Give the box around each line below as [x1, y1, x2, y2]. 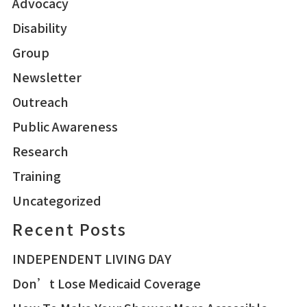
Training [12, 167, 61, 185]
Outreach [12, 93, 69, 111]
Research [12, 142, 69, 160]
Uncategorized [12, 191, 101, 210]
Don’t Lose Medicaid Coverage [12, 274, 201, 293]
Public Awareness [12, 117, 118, 136]
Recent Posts [12, 217, 127, 241]
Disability [12, 19, 67, 37]
